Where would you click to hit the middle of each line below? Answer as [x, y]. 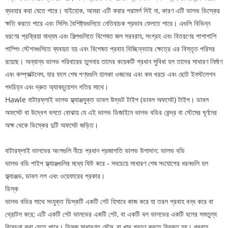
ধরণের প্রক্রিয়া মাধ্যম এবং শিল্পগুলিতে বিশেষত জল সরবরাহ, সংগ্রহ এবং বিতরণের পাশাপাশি [111, 36]
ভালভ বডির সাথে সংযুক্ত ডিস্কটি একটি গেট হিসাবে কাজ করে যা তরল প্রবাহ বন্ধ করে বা [109, 202]
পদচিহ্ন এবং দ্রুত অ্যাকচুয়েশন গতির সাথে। [57, 87]
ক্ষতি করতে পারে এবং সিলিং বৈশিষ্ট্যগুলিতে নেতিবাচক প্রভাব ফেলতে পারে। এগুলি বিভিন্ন [108, 23]
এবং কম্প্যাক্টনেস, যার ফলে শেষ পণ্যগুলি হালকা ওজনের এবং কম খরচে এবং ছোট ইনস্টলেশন [110, 74]
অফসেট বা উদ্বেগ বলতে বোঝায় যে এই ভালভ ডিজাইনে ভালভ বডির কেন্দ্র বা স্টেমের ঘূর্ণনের [111, 112]
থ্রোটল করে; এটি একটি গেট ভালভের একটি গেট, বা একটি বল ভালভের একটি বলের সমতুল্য [111, 214]
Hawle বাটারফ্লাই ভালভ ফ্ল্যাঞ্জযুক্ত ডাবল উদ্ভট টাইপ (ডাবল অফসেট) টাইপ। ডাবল [107, 100]
